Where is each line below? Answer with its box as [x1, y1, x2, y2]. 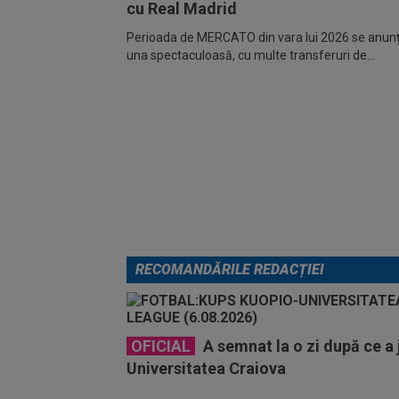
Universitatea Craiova [126, 359, 286, 378]
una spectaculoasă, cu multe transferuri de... [126, 48, 375, 62]
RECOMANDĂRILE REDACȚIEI [135, 261, 324, 278]
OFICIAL [131, 337, 191, 355]
